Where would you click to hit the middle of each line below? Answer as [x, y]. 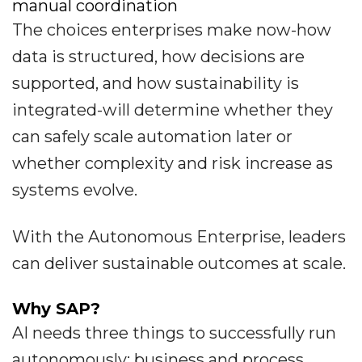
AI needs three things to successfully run [174, 333]
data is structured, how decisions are [158, 57]
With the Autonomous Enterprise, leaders [179, 237]
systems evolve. [75, 190]
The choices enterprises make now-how [172, 30]
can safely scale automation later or [152, 137]
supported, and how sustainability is [156, 84]
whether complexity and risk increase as [173, 164]
